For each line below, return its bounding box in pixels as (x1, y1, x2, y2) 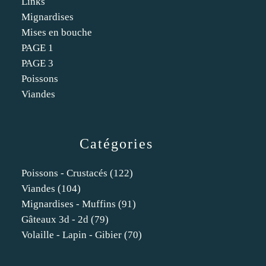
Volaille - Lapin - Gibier (21, 229, 122, 240)
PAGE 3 (21, 58, 53, 69)
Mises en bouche (21, 27, 92, 38)
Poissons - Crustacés (21, 167, 107, 179)
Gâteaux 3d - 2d (21, 214, 88, 225)
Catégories (80, 136, 153, 151)
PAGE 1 (21, 42, 53, 53)
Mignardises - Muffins (21, 198, 116, 210)
